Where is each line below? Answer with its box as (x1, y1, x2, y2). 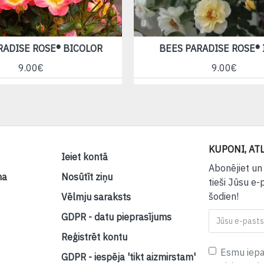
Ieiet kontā (61, 151, 108, 163)
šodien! (209, 190, 239, 203)
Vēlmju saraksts (61, 191, 131, 203)
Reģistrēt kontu (61, 231, 127, 243)
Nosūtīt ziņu (61, 171, 113, 183)
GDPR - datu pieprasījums (61, 211, 171, 223)
